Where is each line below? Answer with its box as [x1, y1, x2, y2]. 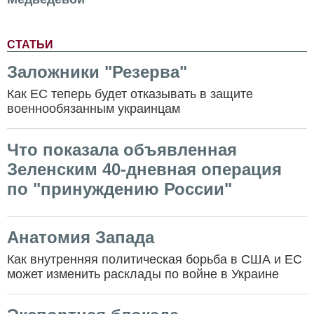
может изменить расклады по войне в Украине [7, 267, 282, 282]
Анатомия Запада [7, 228, 154, 247]
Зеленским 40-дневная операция [7, 160, 282, 179]
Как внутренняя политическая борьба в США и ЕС [7, 252, 302, 267]
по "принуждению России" [7, 179, 232, 199]
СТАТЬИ [7, 39, 53, 51]
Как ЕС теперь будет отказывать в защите [7, 87, 253, 102]
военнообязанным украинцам [7, 102, 180, 116]
